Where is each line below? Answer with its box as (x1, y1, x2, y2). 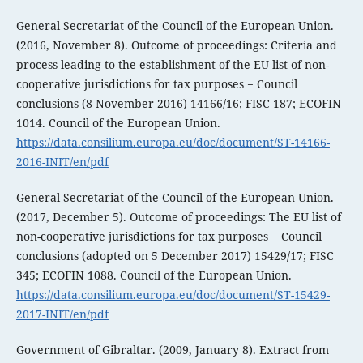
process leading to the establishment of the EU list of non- (15, 57, 329, 73)
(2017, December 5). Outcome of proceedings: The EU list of (15, 209, 341, 225)
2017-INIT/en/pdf (15, 306, 109, 322)
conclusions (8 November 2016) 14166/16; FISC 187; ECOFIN (15, 96, 341, 112)
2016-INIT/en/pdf (15, 154, 109, 170)
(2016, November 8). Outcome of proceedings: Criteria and (15, 37, 337, 53)
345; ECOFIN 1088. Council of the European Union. (15, 267, 292, 284)
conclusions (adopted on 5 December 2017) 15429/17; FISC (15, 248, 334, 264)
